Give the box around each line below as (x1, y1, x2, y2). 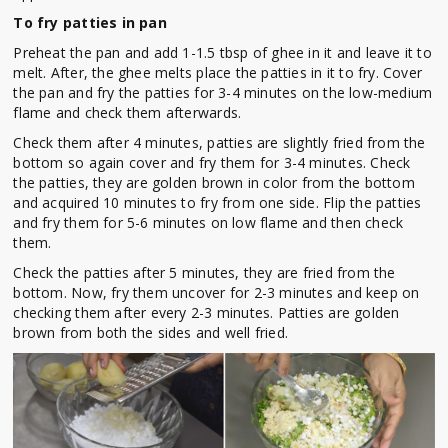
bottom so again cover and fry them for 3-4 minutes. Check (13, 153, 411, 173)
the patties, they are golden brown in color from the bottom (13, 173, 415, 193)
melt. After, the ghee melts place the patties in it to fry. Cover (13, 63, 423, 83)
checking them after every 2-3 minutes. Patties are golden (13, 303, 400, 323)
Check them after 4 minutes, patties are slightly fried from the (13, 133, 426, 153)
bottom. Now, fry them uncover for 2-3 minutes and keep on (13, 283, 420, 303)
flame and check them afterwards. (13, 103, 242, 123)
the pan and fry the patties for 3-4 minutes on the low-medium (13, 83, 433, 103)
